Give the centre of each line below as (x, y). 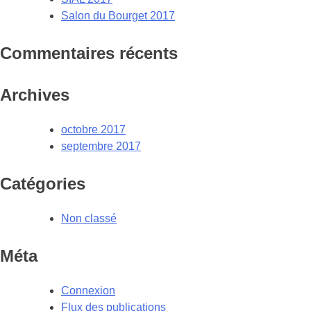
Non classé (89, 219)
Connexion (88, 291)
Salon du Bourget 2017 (118, 16)
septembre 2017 (101, 146)
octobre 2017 (93, 130)
